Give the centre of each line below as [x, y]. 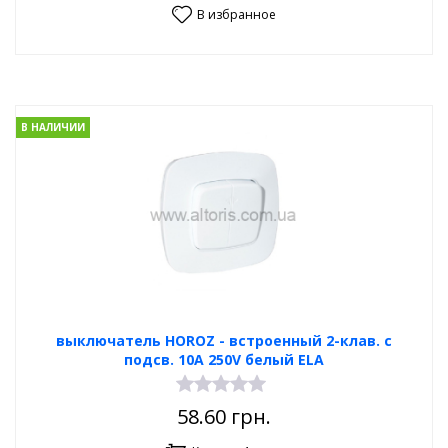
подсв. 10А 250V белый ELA [224, 359]
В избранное [236, 14]
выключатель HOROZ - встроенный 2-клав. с [224, 340]
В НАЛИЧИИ [53, 127]
